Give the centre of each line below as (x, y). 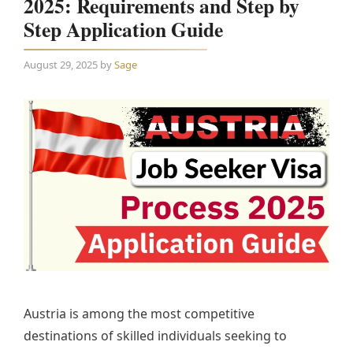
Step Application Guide (123, 29)
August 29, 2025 (61, 64)
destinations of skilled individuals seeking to (155, 335)
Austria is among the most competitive (139, 313)
